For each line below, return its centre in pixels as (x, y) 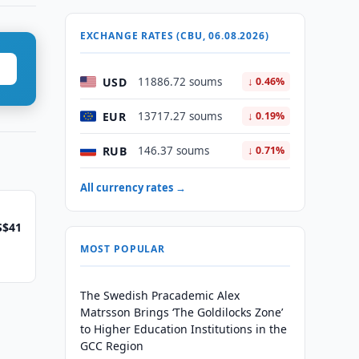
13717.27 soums (179, 116)
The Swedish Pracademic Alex (159, 295)
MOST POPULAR (122, 249)
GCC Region (111, 346)
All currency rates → (133, 188)
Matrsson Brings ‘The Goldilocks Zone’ (181, 312)
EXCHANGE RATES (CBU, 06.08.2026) (174, 36)
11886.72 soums (179, 82)
